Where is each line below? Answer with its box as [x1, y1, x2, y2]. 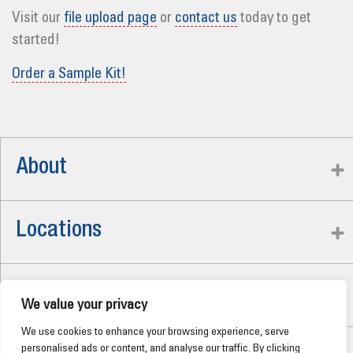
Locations [17, 220, 102, 243]
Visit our [12, 10, 64, 26]
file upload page [64, 10, 157, 26]
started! [12, 32, 60, 48]
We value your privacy [21, 299, 147, 313]
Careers [17, 283, 84, 306]
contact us [175, 10, 237, 26]
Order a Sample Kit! [12, 66, 126, 82]
